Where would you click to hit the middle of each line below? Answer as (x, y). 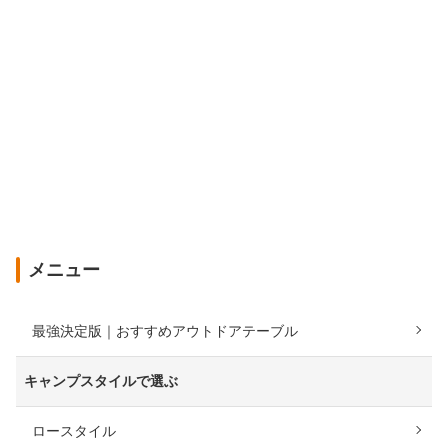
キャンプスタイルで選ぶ (101, 381)
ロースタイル (74, 431)
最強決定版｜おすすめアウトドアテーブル (165, 331)
